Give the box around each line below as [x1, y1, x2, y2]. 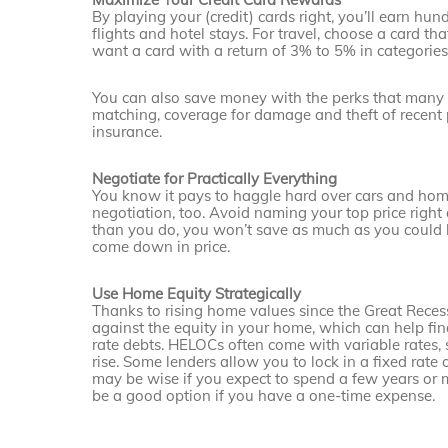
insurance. [92, 122, 163, 142]
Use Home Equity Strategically [92, 284, 302, 304]
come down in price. [92, 237, 231, 257]
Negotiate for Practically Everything [92, 169, 338, 189]
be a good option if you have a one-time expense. [92, 386, 436, 406]
